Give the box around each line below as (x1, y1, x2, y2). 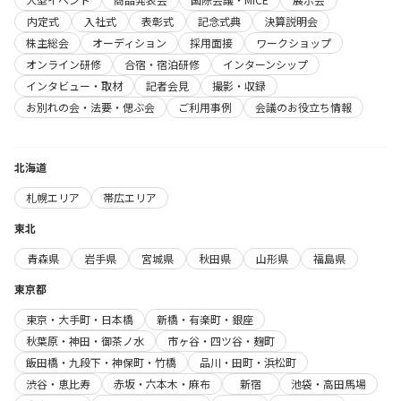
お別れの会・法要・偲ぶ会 (26, 99, 155, 115)
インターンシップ (223, 56, 308, 72)
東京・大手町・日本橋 (26, 311, 133, 327)
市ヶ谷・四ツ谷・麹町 (167, 333, 275, 348)
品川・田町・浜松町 (200, 354, 296, 370)
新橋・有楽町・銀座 (157, 311, 253, 327)
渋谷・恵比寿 (26, 376, 90, 391)
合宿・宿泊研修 (124, 56, 200, 72)
